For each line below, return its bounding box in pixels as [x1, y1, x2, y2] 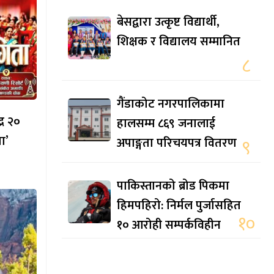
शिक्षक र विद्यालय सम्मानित [117, 31, 240, 53]
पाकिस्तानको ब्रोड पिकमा [117, 176, 229, 197]
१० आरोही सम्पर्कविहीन [117, 215, 221, 236]
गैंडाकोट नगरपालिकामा [117, 94, 224, 115]
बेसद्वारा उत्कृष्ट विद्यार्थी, [117, 12, 220, 33]
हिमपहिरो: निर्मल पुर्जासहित [117, 195, 241, 217]
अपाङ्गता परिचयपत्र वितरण [117, 133, 237, 154]
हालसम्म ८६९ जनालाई [117, 113, 215, 135]
